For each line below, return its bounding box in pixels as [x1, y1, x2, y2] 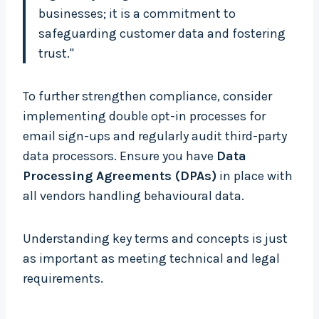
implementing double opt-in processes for [23, 108, 266, 125]
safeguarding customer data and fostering [38, 26, 286, 42]
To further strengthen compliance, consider [23, 88, 272, 105]
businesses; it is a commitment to [38, 6, 236, 22]
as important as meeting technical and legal [23, 251, 280, 267]
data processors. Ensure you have [23, 148, 216, 164]
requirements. [23, 271, 103, 287]
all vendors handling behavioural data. [23, 188, 244, 204]
